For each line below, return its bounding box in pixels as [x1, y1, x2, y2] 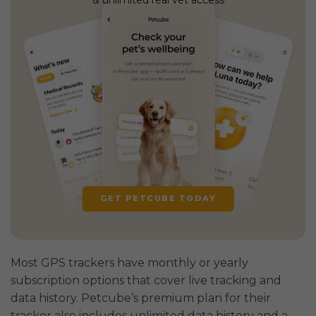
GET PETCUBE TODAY [99, 193, 217, 203]
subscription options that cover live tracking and [11, 273, 281, 287]
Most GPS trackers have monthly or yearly [11, 255, 248, 269]
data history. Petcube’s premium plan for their [11, 291, 271, 305]
